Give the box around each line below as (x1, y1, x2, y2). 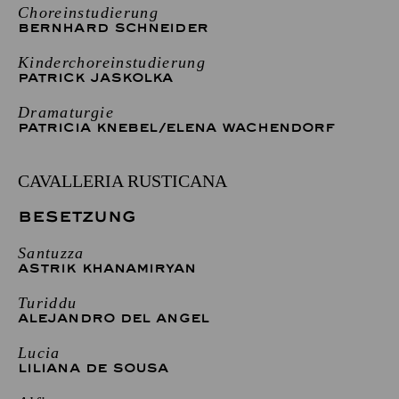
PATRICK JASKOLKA (18, 69, 174, 85)
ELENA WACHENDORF (165, 119, 336, 135)
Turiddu (18, 293, 77, 312)
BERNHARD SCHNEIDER (18, 20, 208, 36)
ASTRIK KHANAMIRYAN (18, 260, 196, 276)
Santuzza (18, 243, 85, 262)
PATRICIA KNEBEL (18, 119, 159, 135)
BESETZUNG (18, 207, 137, 226)
